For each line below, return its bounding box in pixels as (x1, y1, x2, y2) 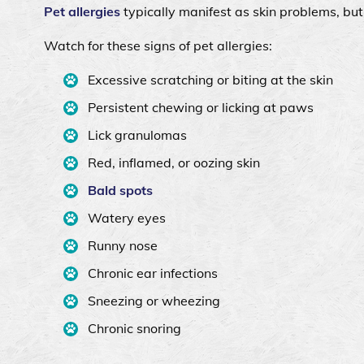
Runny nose (87, 236, 158, 253)
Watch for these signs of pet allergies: (44, 37, 272, 54)
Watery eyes (87, 209, 166, 226)
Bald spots (87, 181, 153, 198)
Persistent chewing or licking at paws (87, 98, 314, 115)
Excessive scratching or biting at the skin (87, 71, 333, 88)
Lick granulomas (87, 126, 187, 143)
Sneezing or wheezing (87, 292, 220, 309)
